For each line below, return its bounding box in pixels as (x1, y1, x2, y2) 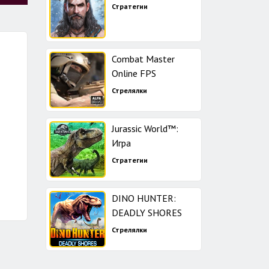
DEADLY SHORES (112, 207, 182, 219)
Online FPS (112, 67, 156, 79)
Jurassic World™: (112, 122, 178, 134)
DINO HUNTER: (112, 192, 176, 204)
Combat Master (112, 53, 175, 65)
